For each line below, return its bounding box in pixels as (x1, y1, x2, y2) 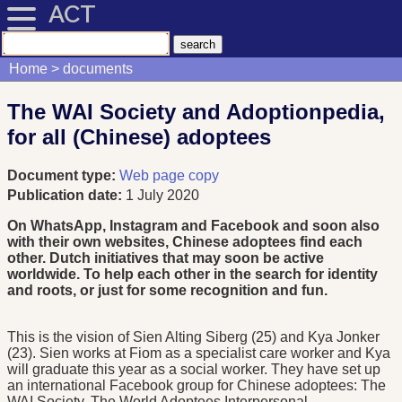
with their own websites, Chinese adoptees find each (7, 234, 363, 250)
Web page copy (119, 168, 219, 184)
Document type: (7, 168, 119, 184)
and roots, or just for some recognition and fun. (7, 283, 328, 299)
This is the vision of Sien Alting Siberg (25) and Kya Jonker (7, 329, 380, 345)
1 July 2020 (126, 188, 199, 204)
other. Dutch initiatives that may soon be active (7, 250, 324, 267)
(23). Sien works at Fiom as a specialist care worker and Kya (7, 345, 390, 362)
